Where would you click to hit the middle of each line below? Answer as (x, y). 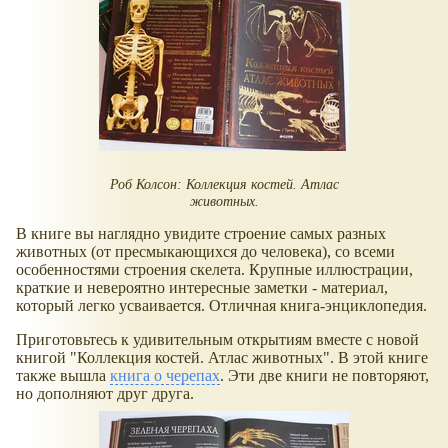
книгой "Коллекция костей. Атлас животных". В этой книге (222, 358)
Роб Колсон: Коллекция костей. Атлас (224, 183)
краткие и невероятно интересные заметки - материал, (202, 288)
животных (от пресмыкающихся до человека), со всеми (205, 252)
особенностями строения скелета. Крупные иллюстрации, (214, 270)
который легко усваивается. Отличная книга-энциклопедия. (221, 306)
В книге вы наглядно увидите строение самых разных (201, 234)
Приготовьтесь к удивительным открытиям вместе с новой (217, 340)
